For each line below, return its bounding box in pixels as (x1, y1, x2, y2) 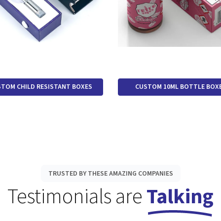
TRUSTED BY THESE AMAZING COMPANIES (48, 169, 173, 179)
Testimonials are (7, 182, 147, 212)
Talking (147, 182, 214, 212)
